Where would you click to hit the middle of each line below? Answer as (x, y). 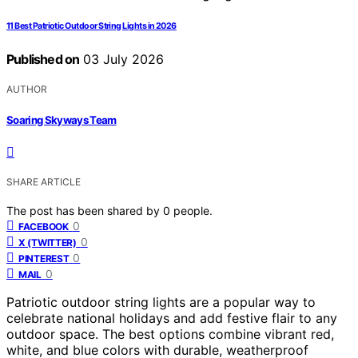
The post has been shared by (85, 210)
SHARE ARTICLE (44, 181)
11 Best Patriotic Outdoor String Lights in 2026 (91, 26)
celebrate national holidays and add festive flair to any (172, 318)
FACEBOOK (44, 226)
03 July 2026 (122, 60)
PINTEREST (44, 258)
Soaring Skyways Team (62, 119)
